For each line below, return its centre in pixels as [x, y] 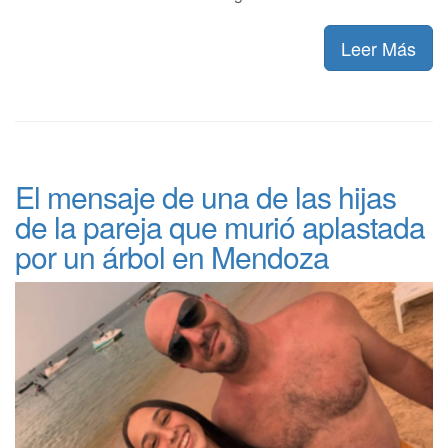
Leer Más [378, 48]
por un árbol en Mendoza [172, 257]
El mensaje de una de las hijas [205, 197]
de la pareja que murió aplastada [220, 227]
